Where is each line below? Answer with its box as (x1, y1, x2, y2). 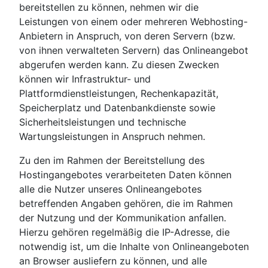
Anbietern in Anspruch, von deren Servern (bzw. (19, 30, 235, 42)
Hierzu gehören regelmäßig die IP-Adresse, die (19, 226, 230, 239)
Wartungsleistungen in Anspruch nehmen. (19, 130, 205, 143)
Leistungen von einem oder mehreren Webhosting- (19, 16, 248, 28)
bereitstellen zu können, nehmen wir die (19, 1, 199, 14)
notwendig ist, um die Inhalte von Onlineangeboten (19, 240, 249, 253)
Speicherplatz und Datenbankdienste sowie (19, 102, 215, 114)
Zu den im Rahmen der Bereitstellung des (19, 154, 205, 167)
